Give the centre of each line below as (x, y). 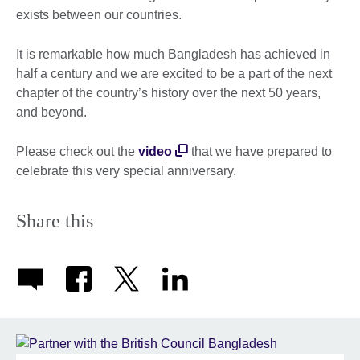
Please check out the (77, 152)
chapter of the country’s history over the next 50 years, (168, 93)
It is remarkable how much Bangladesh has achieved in (173, 55)
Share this (55, 221)
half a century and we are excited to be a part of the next (174, 74)
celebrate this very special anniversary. (126, 171)
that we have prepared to (260, 152)
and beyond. (51, 112)
